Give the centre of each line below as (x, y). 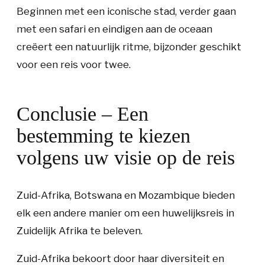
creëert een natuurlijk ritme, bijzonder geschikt (129, 47)
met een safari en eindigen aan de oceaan (114, 29)
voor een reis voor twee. (74, 64)
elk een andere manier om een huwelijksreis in (125, 213)
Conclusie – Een (83, 114)
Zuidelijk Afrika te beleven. (80, 231)
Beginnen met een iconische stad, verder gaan (126, 11)
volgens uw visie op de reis (126, 158)
